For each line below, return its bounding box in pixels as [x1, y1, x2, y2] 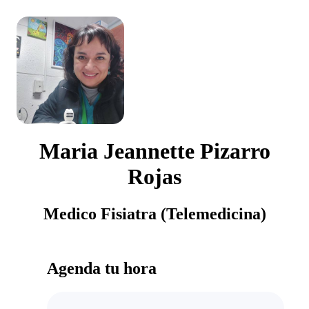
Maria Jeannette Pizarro [39, 139, 270, 164]
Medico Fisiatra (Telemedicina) [43, 204, 266, 223]
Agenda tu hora [47, 259, 157, 277]
